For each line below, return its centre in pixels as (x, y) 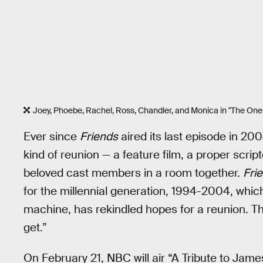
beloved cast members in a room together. (133, 173)
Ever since (52, 136)
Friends (99, 136)
